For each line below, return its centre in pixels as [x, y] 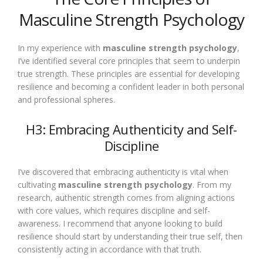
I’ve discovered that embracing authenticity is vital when [123, 172]
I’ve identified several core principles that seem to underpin [129, 61]
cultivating [38, 185]
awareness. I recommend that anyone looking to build [120, 223]
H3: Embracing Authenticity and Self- [131, 129]
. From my [212, 185]
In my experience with [60, 48]
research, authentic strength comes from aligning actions [126, 198]
